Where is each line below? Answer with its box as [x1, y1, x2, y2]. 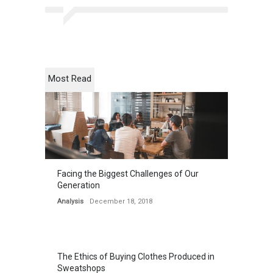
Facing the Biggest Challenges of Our [57, 169, 199, 179]
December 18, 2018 [90, 197, 152, 205]
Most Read [48, 73, 91, 84]
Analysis [57, 197, 83, 205]
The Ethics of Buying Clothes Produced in [57, 252, 214, 261]
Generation [57, 180, 100, 190]
